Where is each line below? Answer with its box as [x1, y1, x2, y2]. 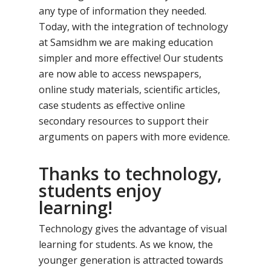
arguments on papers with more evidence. [39, 130, 230, 143]
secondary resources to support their [39, 114, 209, 128]
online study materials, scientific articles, [39, 83, 221, 96]
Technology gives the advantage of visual [39, 222, 227, 235]
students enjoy [39, 178, 162, 202]
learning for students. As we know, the [39, 238, 214, 251]
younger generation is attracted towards [39, 253, 224, 267]
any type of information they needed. [39, 4, 207, 18]
